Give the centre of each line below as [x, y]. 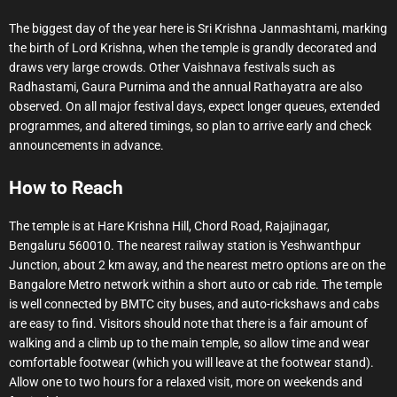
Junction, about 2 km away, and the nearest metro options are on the [197, 265]
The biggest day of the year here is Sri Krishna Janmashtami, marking [198, 29]
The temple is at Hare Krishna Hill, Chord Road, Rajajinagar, [169, 226]
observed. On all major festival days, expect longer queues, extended [195, 107]
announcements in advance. [86, 146]
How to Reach [66, 188]
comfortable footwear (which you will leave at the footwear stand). [191, 363]
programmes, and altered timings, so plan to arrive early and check [190, 126]
